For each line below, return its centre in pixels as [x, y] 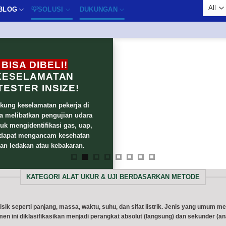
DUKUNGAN [98, 9]
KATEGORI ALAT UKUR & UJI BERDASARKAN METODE [113, 177]
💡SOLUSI [47, 9]
